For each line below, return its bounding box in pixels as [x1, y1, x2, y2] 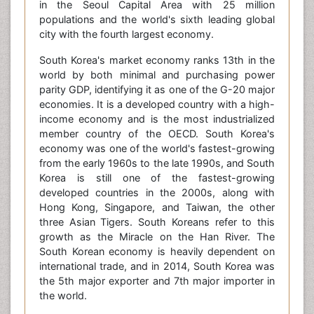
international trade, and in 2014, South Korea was [39, 260, 275, 272]
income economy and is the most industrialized [39, 113, 275, 125]
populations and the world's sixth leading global [39, 13, 275, 25]
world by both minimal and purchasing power [39, 69, 275, 81]
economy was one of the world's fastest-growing [39, 142, 275, 154]
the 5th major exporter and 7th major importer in [39, 275, 275, 287]
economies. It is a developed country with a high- [39, 98, 275, 110]
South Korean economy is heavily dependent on [39, 245, 275, 257]
